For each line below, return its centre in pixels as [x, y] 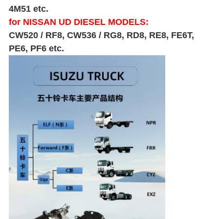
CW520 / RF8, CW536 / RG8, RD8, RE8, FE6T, [101, 35]
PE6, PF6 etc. [36, 49]
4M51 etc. [28, 9]
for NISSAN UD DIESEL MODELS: [78, 22]
